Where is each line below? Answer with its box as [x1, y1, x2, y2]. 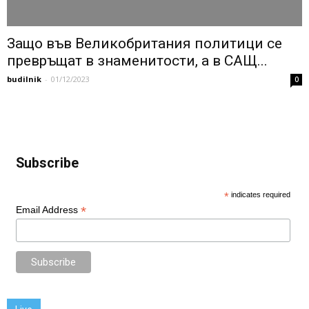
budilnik [7, 74, 41, 85]
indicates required [229, 190, 291, 199]
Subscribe [15, 155, 79, 172]
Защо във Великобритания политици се [7, 35, 282, 52]
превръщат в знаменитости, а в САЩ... [7, 52, 268, 70]
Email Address [15, 204, 81, 216]
